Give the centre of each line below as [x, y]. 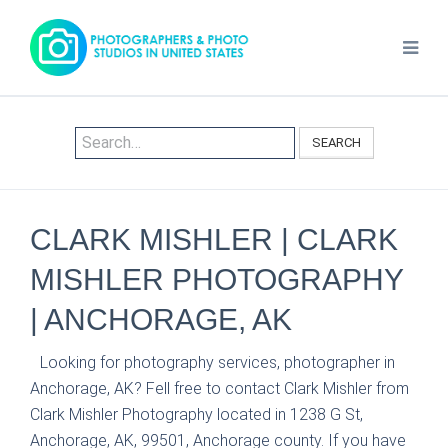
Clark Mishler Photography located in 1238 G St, [196, 414]
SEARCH [336, 142]
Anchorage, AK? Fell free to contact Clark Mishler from [219, 388]
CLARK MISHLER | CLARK [214, 239]
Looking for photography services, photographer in [217, 362]
